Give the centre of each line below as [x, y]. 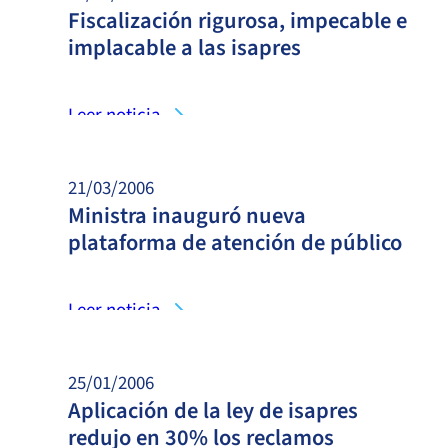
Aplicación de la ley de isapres [213, 410]
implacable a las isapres [184, 47]
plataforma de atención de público [235, 242]
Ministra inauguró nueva [187, 215]
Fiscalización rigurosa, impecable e [237, 20]
